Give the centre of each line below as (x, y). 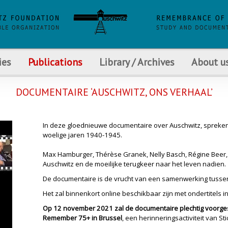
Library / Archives (136, 62)
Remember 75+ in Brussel (82, 218)
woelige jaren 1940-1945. (82, 135)
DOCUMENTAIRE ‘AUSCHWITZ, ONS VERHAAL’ (114, 92)
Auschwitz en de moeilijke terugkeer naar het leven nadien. (134, 164)
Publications (55, 62)
